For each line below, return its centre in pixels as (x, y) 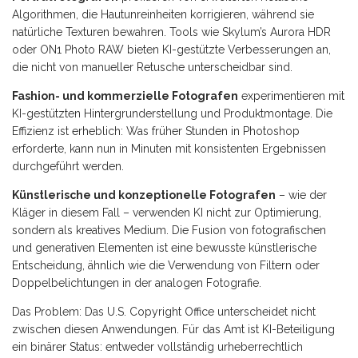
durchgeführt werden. (68, 166)
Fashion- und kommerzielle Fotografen (125, 95)
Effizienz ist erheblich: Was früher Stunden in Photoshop (156, 131)
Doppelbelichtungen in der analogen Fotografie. (137, 282)
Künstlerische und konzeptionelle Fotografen (144, 195)
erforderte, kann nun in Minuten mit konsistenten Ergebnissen (169, 148)
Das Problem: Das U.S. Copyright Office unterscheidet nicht (164, 311)
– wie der (301, 195)
